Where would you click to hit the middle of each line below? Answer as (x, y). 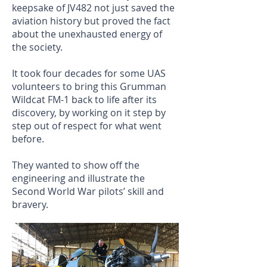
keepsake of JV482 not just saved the (93, 8)
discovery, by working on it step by (89, 113)
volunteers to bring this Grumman (89, 87)
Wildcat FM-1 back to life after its (84, 100)
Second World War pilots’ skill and (88, 192)
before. (28, 139)
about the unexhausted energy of (87, 34)
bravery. (30, 205)
